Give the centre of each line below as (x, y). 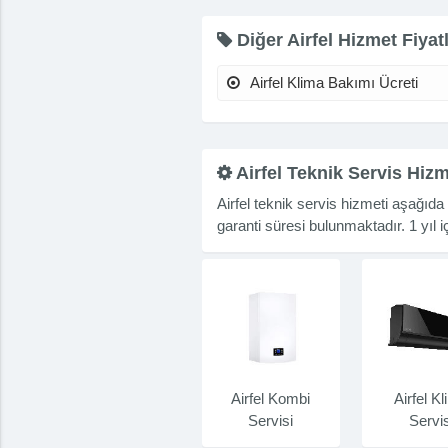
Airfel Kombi (271, 398)
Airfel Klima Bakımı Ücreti (333, 82)
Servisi (271, 420)
